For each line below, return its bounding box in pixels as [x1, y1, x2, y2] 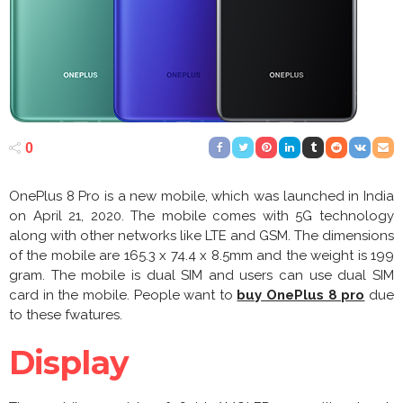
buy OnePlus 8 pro [237, 287, 365, 304]
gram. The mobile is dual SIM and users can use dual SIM [9, 267, 394, 284]
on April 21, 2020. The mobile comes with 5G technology [9, 208, 394, 225]
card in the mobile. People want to [9, 287, 237, 304]
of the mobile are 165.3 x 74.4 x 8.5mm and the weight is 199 [9, 247, 394, 264]
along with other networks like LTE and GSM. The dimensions [9, 228, 394, 245]
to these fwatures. [9, 307, 122, 324]
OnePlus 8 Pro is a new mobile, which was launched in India [9, 188, 394, 205]
